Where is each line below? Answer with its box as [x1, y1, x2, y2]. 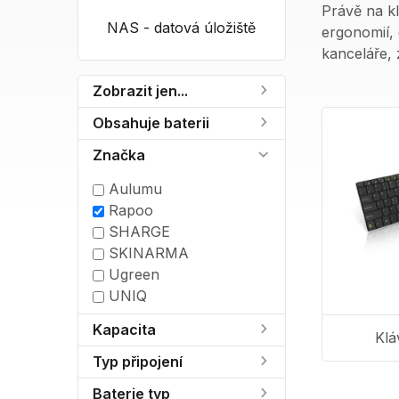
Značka [93, 145, 145, 164]
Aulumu [104, 179, 162, 198]
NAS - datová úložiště [107, 18, 256, 37]
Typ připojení [93, 352, 183, 370]
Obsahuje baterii [93, 113, 209, 132]
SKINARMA [104, 243, 189, 262]
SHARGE [104, 222, 170, 240]
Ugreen [104, 265, 159, 283]
